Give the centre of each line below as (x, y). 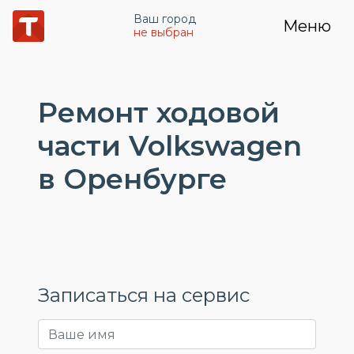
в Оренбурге (132, 179)
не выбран (164, 32)
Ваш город (165, 19)
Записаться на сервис (144, 295)
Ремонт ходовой (159, 113)
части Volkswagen (170, 146)
